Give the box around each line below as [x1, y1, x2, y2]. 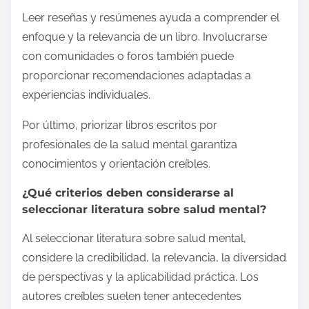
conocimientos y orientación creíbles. [22, 157, 210, 170]
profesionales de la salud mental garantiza [22, 137, 237, 151]
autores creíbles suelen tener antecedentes [22, 289, 241, 303]
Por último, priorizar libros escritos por [22, 118, 217, 132]
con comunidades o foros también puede [22, 49, 234, 63]
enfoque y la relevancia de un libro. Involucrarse [22, 30, 267, 43]
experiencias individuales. [22, 88, 150, 101]
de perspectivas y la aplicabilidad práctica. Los [22, 270, 259, 283]
